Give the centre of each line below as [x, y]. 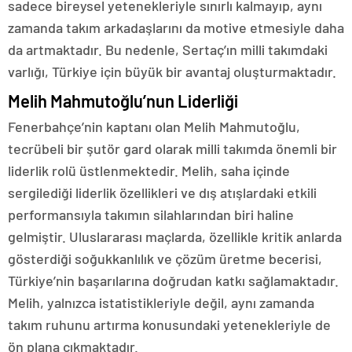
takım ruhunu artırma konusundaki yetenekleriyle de [169, 325]
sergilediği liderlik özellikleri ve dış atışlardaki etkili [162, 193]
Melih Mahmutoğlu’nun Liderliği [123, 101]
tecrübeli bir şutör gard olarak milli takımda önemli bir [172, 149]
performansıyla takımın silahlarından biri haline [151, 215]
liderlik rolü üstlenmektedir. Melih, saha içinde [149, 171]
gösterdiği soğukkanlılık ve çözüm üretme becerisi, [165, 259]
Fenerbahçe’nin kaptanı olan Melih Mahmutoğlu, [154, 127]
